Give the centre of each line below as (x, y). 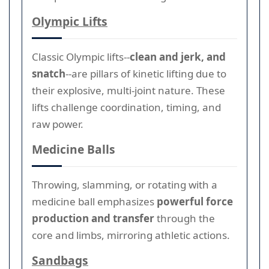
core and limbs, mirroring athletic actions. (131, 235)
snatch (49, 73)
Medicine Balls (74, 149)
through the (185, 218)
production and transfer (93, 218)
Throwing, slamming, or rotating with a (125, 184)
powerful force (195, 201)
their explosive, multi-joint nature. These (128, 90)
